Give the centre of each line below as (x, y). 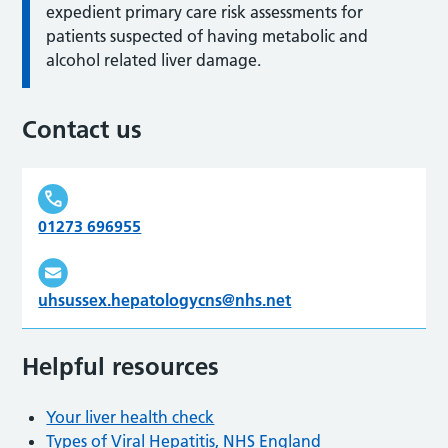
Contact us (82, 129)
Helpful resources (121, 366)
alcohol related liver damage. (154, 59)
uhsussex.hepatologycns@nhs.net (165, 299)
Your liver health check (130, 416)
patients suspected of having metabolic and (207, 35)
